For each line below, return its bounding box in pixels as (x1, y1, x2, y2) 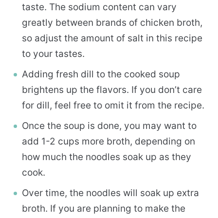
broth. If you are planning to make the (22, 202, 185, 214)
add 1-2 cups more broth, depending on (22, 135, 195, 147)
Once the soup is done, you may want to (22, 120, 197, 131)
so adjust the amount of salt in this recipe (22, 32, 202, 44)
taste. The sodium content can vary (22, 1, 177, 13)
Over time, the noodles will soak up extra (22, 187, 199, 199)
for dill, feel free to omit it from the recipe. (22, 99, 204, 111)
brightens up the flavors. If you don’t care (22, 84, 202, 95)
